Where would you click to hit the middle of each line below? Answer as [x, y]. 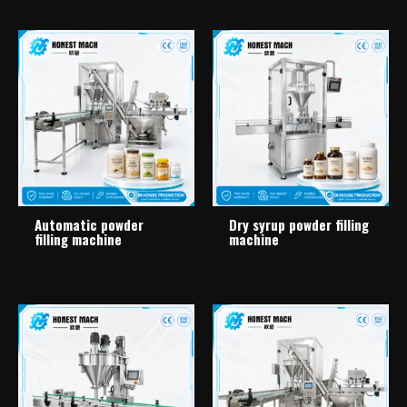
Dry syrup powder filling [299, 225]
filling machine [78, 239]
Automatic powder [89, 225]
